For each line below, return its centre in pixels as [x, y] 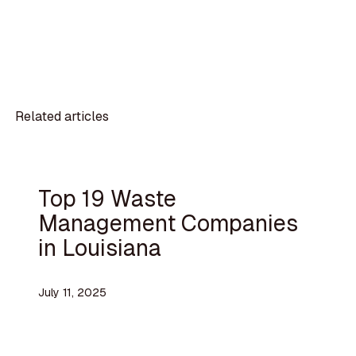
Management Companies [168, 223]
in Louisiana [99, 248]
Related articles [62, 117]
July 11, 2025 [72, 292]
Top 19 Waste [107, 199]
